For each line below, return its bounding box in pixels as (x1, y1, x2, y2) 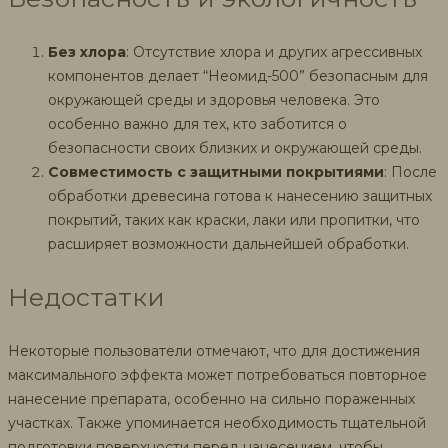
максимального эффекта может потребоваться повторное (8, 365, 427, 384)
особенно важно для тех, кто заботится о (48, 114, 347, 133)
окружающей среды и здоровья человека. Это (48, 90, 380, 109)
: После (384, 162, 437, 181)
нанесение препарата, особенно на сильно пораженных (8, 389, 415, 408)
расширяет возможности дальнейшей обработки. (48, 234, 409, 253)
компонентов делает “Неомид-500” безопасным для (48, 66, 428, 85)
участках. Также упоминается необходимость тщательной (8, 413, 426, 432)
